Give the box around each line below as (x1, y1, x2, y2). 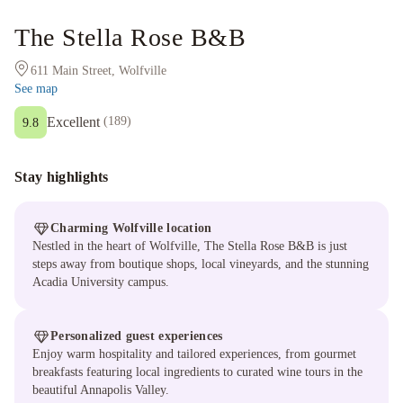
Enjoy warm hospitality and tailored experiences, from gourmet (32, 347, 356, 361)
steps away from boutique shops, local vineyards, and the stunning (32, 257, 369, 271)
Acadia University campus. (32, 275, 169, 289)
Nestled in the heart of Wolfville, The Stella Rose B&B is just (32, 239, 347, 253)
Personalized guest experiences (50, 329, 223, 343)
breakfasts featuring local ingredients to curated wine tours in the (32, 365, 363, 379)
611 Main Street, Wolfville (31, 64, 166, 77)
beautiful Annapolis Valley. (32, 383, 169, 397)
